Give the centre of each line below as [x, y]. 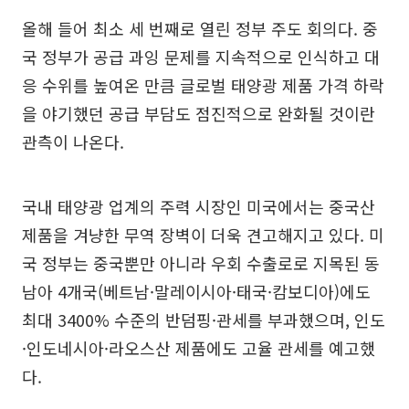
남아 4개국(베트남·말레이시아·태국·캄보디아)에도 [196, 291]
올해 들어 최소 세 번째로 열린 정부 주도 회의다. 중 [200, 28]
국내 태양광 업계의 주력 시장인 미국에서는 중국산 [199, 206]
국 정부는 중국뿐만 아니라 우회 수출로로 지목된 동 [201, 263]
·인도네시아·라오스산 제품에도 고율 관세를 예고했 [199, 348]
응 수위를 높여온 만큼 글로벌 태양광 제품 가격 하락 [203, 85]
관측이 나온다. [73, 142]
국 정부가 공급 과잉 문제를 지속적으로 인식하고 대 [201, 57]
